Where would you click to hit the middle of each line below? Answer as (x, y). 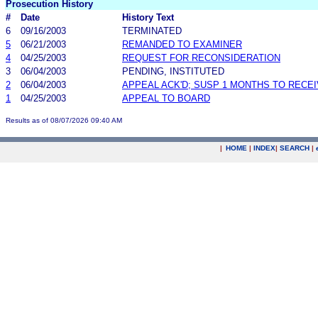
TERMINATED (152, 31)
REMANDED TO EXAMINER (182, 44)
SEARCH (295, 148)
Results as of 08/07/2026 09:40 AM (64, 120)
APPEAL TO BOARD (166, 98)
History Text (148, 17)
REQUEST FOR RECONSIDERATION (201, 57)
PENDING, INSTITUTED (173, 71)
